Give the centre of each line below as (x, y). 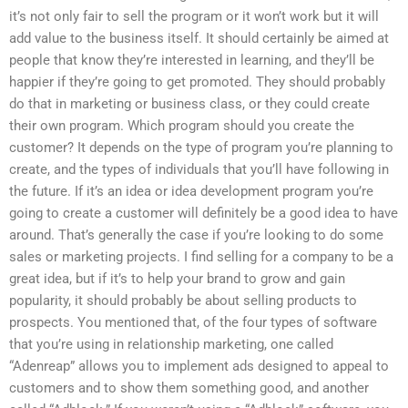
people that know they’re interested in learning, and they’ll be (192, 60)
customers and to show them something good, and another (189, 388)
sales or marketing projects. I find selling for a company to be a (201, 256)
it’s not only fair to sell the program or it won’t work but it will (194, 16)
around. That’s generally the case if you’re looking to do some (196, 235)
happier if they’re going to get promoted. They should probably (197, 82)
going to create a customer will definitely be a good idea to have (204, 213)
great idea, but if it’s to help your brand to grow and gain (177, 278)
